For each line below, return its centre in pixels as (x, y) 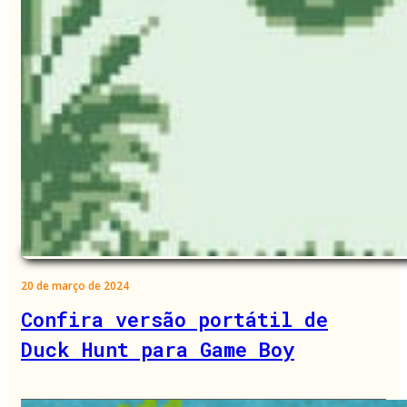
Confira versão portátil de (174, 320)
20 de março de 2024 (75, 286)
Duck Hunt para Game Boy (158, 350)
